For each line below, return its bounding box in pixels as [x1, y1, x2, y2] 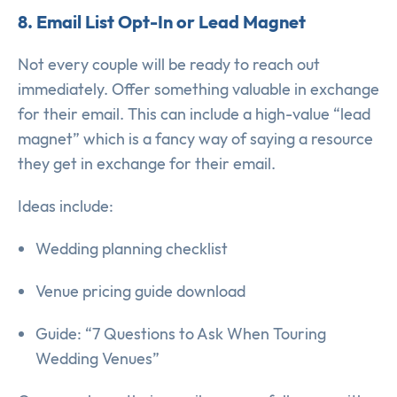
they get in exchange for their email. [18, 153, 276, 175]
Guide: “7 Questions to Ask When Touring [35, 323, 326, 345]
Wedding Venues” [35, 348, 160, 370]
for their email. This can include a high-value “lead [18, 104, 370, 125]
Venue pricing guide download [35, 281, 245, 302]
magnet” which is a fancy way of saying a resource [18, 128, 373, 150]
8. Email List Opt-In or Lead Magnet [18, 11, 306, 34]
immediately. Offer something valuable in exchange [18, 79, 379, 100]
